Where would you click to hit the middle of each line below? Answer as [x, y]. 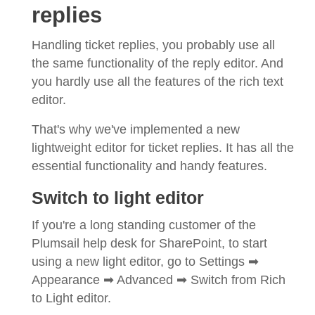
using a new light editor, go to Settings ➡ [145, 261]
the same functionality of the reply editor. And [157, 63]
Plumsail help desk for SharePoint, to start [149, 243]
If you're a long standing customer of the [144, 225]
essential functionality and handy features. [149, 166]
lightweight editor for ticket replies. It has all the [163, 147]
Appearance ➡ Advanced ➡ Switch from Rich [159, 279]
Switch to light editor [118, 198]
